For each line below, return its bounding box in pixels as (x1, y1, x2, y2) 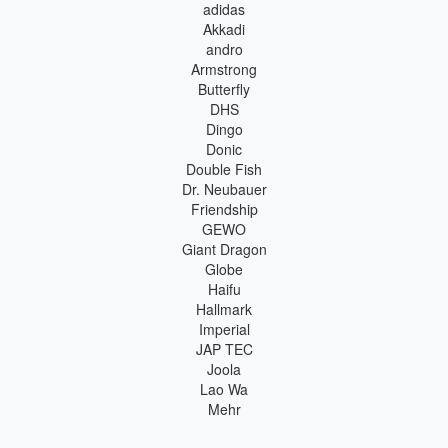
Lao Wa (200, 378, 248, 399)
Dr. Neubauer (181, 178, 267, 199)
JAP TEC (195, 338, 253, 359)
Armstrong (191, 58, 257, 79)
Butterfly (198, 78, 250, 99)
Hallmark (196, 298, 252, 319)
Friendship (190, 198, 258, 219)
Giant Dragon (181, 238, 267, 259)
